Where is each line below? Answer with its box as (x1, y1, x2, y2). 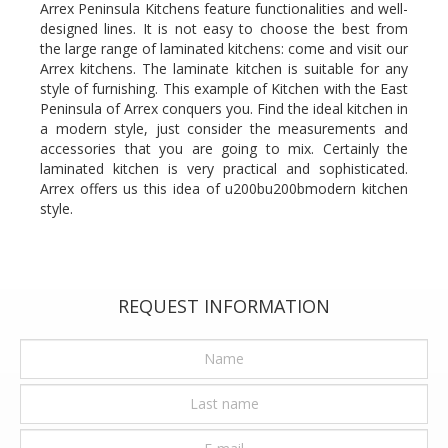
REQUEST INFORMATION (118, 293, 330, 318)
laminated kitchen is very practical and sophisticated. (40, 158, 408, 178)
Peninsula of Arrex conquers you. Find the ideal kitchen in (40, 98, 408, 118)
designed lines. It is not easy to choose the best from (40, 18, 408, 38)
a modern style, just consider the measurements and (40, 118, 408, 138)
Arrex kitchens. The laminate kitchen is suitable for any (40, 58, 408, 78)
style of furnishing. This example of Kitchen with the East (40, 78, 408, 98)
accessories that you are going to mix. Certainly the (40, 138, 408, 158)
